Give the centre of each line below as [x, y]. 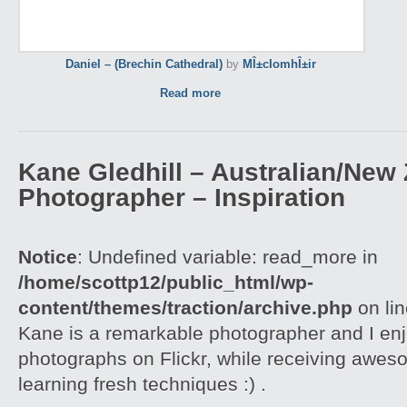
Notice [48, 257]
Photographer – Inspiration [182, 197]
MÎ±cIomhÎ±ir [279, 64]
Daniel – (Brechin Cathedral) [144, 64]
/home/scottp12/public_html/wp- [166, 282]
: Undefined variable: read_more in [228, 257]
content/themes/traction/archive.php [185, 308]
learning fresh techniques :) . [142, 384]
